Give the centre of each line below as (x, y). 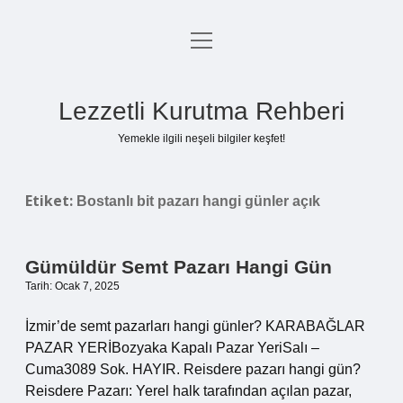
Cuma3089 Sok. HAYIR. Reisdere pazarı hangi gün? (193, 369)
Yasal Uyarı (201, 129)
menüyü (215, 39)
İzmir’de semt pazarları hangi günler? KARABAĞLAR (195, 326)
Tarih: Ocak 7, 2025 (72, 286)
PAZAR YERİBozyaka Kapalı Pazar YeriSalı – (172, 348)
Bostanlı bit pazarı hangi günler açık (198, 201)
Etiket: (51, 201)
